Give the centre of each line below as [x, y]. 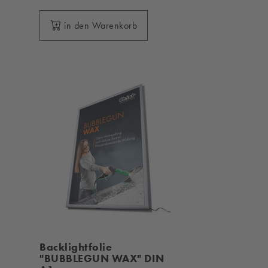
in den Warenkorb [101, 26]
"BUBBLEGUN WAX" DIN [102, 259]
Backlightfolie [76, 247]
